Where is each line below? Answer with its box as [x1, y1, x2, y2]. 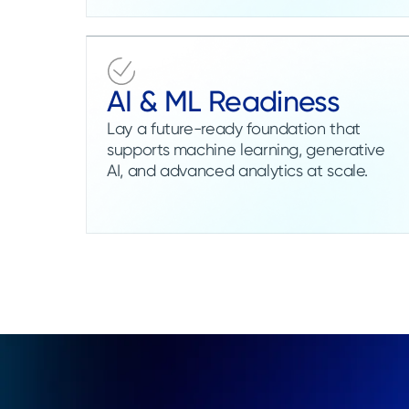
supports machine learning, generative [107, 139, 385, 159]
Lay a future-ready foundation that [107, 118, 361, 138]
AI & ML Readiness [107, 83, 341, 119]
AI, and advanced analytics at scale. [107, 160, 369, 180]
